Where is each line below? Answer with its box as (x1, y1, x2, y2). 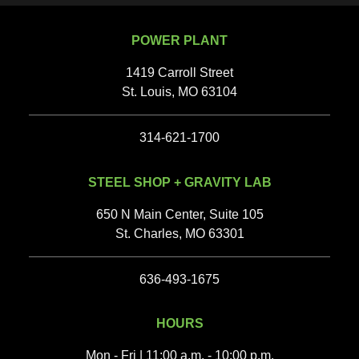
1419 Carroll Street (126, 65, 233, 79)
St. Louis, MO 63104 (122, 84, 237, 99)
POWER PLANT (131, 33, 228, 47)
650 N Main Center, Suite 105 (95, 207, 264, 221)
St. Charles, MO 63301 (115, 226, 244, 240)
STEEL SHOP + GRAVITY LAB (87, 175, 272, 189)
